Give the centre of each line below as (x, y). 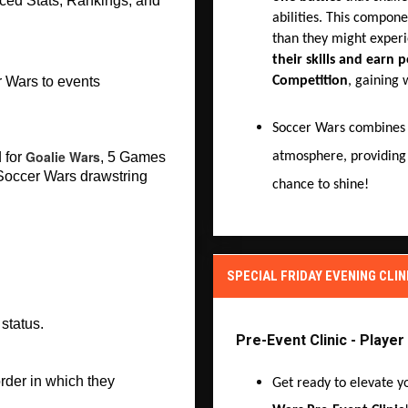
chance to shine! (321, 184)
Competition (310, 81)
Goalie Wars (62, 156)
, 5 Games (133, 157)
